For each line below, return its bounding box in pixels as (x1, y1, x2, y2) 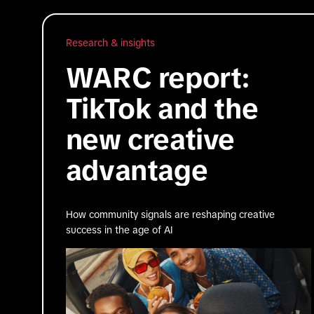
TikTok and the (65, 93, 259, 124)
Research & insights (65, 36, 155, 48)
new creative (65, 123, 235, 155)
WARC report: (65, 62, 250, 93)
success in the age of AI (65, 224, 173, 235)
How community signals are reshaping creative (65, 208, 275, 220)
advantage (65, 154, 208, 186)
